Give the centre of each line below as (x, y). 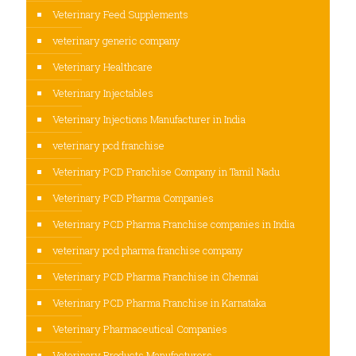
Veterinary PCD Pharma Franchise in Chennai (156, 277)
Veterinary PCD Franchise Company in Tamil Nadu (166, 172)
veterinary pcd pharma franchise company (148, 251)
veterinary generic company (116, 41)
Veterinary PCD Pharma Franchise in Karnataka (159, 303)
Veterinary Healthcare (103, 67)
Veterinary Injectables (103, 93)
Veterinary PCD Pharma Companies (133, 198)
